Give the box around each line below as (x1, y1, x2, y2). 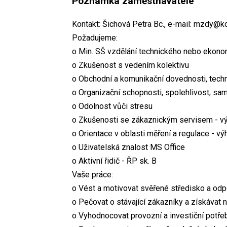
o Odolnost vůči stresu (72, 101, 153, 111)
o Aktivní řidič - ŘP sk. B (72, 156, 157, 166)
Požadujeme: (72, 32, 118, 43)
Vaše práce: (72, 169, 113, 179)
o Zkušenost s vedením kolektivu (72, 60, 189, 70)
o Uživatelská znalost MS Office (72, 142, 185, 152)
